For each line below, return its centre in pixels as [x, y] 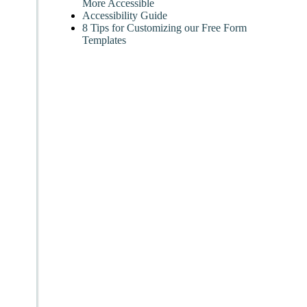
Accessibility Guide [125, 16]
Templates [104, 40]
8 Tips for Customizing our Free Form [164, 28]
